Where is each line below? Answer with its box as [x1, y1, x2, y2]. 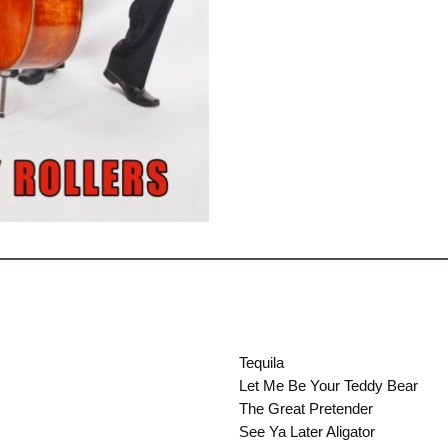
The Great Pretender [239, 400, 373, 418]
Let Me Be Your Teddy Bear [239, 377, 418, 395]
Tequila [239, 354, 284, 372]
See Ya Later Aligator [239, 423, 375, 441]
